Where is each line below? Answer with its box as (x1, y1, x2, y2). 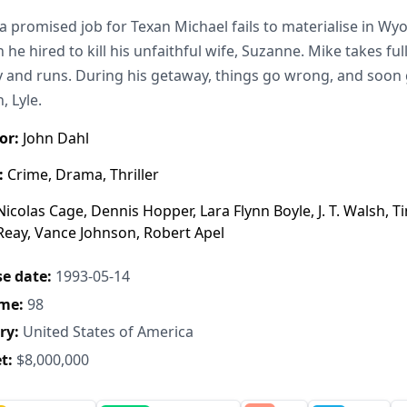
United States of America (19, 322, 194, 342)
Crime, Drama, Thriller (4, 164, 159, 185)
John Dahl (19, 128, 89, 149)
